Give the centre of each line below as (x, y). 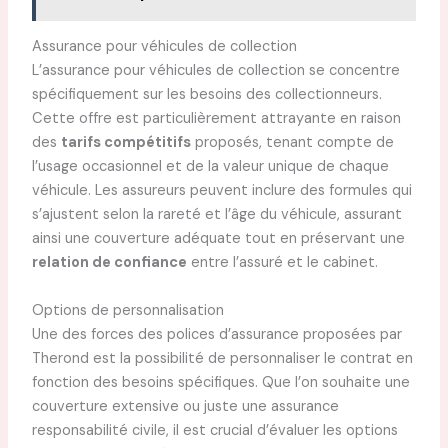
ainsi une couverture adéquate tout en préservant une (218, 239)
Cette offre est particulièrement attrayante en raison (216, 119)
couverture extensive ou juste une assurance (185, 406)
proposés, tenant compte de (292, 143)
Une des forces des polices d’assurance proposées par (216, 334)
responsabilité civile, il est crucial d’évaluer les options (214, 430)
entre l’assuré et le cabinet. (282, 263)
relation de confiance (109, 263)
